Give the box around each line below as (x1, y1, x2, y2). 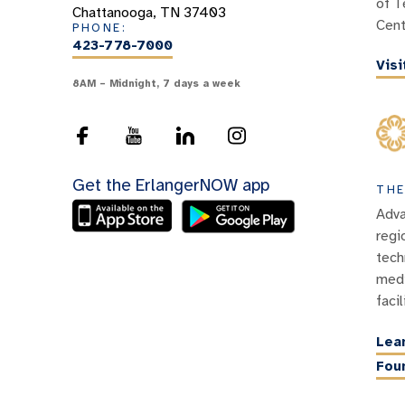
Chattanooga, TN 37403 (72, 3, 226, 22)
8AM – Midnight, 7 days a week (72, 76, 240, 89)
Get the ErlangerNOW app (72, 174, 269, 196)
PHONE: (72, 20, 127, 35)
